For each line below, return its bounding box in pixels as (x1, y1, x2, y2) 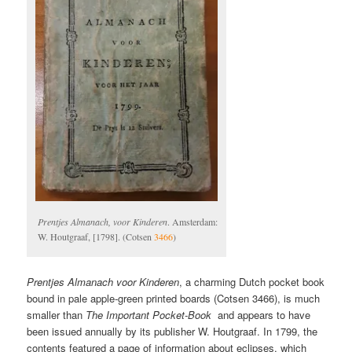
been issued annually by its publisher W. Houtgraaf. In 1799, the (27, 324, 318, 339)
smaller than (27, 307, 86, 323)
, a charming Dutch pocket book (179, 274, 325, 290)
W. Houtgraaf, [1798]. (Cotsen (38, 230, 155, 244)
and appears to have (211, 307, 311, 323)
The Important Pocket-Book (86, 307, 212, 323)
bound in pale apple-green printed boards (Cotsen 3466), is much (27, 291, 321, 306)
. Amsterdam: (167, 215, 218, 229)
